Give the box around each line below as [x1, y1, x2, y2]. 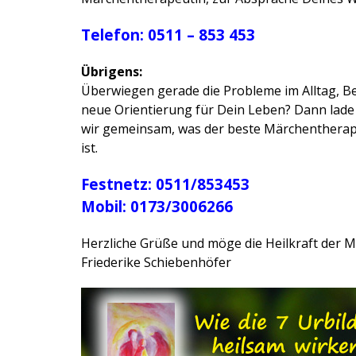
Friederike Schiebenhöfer [81, 253, 231, 271]
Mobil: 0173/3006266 [81, 196, 233, 216]
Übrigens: [81, 63, 142, 80]
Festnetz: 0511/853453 [81, 174, 250, 194]
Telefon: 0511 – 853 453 [81, 25, 255, 44]
